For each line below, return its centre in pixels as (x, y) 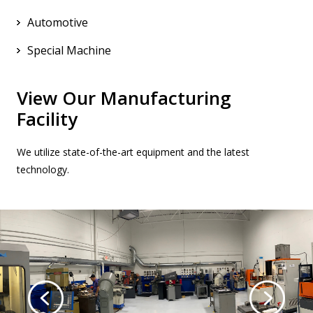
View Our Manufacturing (124, 98)
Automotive (58, 22)
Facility (47, 119)
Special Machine (69, 50)
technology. (43, 169)
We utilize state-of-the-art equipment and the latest (133, 152)
